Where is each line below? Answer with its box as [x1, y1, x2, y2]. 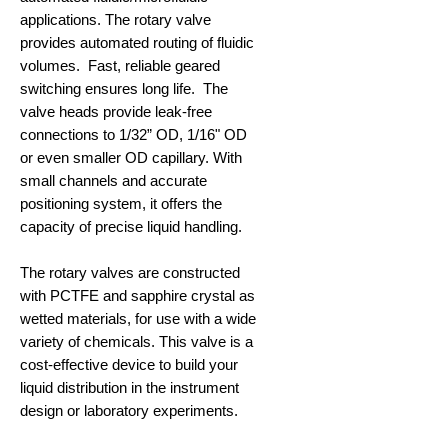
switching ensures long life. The [20, 80, 228, 98]
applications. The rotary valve [20, 11, 211, 29]
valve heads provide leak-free [20, 103, 212, 121]
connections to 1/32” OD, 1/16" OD [20, 126, 247, 144]
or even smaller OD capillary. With [20, 149, 242, 167]
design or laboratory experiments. [20, 402, 246, 420]
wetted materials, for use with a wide [20, 310, 256, 328]
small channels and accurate [20, 172, 207, 190]
